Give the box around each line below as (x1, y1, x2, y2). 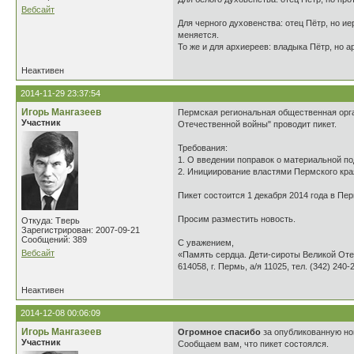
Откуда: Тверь (21, 216, 80, 225)
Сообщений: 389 (21, 235, 87, 244)
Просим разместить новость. (178, 214, 296, 224)
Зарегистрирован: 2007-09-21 (21, 225, 140, 235)
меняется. (178, 30, 219, 40)
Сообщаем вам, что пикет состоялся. (178, 339, 329, 348)
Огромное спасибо (178, 327, 261, 337)
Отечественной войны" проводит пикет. (178, 119, 337, 129)
